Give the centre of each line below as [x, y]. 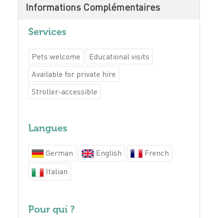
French [156, 153]
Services [47, 31]
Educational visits [119, 56]
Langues [48, 128]
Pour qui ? [52, 209]
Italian [56, 172]
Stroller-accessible [65, 91]
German [59, 153]
